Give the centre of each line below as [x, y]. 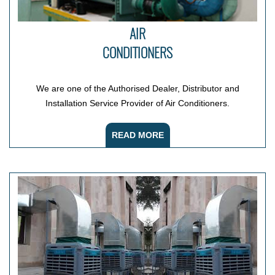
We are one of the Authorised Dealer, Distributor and [137, 89]
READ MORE [137, 135]
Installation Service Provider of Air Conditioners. [137, 103]
